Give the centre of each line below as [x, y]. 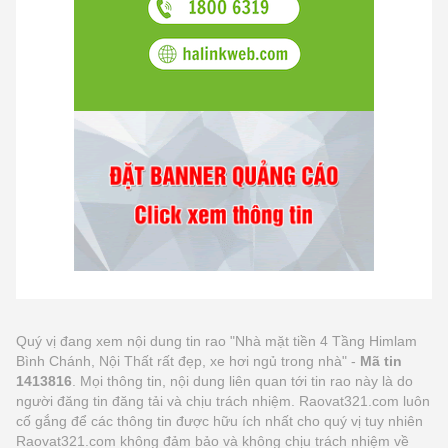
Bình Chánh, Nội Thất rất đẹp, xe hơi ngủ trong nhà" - [188, 360]
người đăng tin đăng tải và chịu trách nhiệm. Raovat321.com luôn [223, 400]
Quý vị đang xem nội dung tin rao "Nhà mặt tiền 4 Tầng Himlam [216, 340]
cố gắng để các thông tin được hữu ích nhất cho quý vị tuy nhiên [219, 420]
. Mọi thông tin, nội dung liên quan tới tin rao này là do [242, 380]
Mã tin [381, 360]
